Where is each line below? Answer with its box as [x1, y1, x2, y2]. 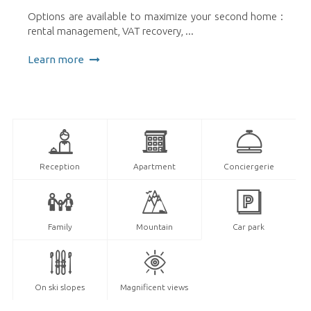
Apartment [133, 162, 176, 171]
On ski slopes [35, 283, 85, 292]
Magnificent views [120, 283, 189, 292]
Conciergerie [223, 162, 274, 171]
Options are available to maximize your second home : [27, 10, 284, 23]
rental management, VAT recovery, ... [27, 25, 194, 37]
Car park [233, 222, 265, 232]
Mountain [135, 222, 173, 232]
